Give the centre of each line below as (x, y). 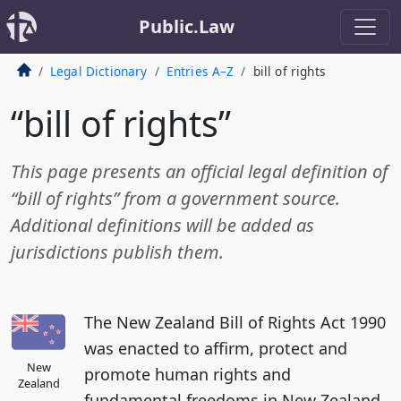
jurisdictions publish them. (117, 252)
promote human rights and (188, 374)
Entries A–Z (200, 71)
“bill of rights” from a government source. (175, 198)
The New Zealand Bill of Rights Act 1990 (235, 322)
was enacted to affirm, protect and (216, 348)
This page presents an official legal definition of (199, 171)
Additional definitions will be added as (162, 225)
